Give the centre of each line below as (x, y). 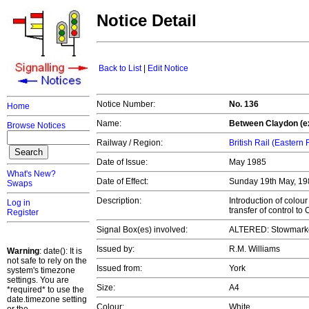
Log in (19, 203)
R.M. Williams (256, 249)
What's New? (31, 174)
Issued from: (119, 269)
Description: (119, 201)
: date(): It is (61, 251)
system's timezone (41, 270)
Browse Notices (36, 126)
